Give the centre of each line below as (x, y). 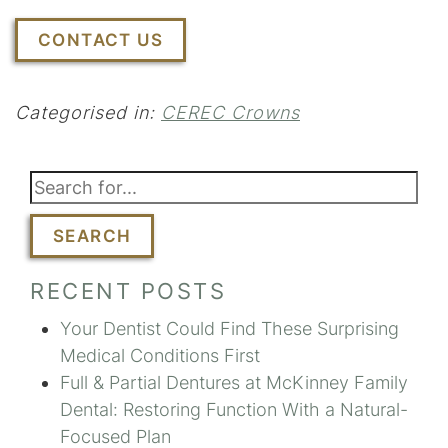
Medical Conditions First (160, 356)
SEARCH (92, 236)
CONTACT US (100, 40)
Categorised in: (88, 113)
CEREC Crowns (230, 113)
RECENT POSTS (128, 291)
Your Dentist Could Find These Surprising (229, 329)
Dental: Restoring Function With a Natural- (234, 410)
